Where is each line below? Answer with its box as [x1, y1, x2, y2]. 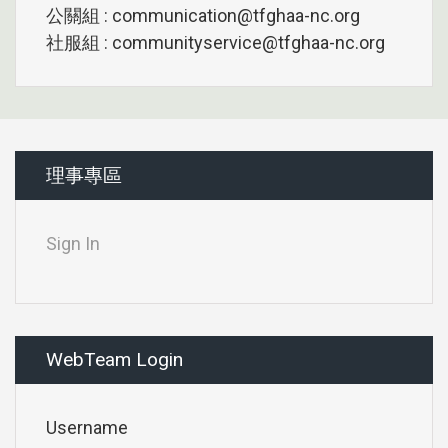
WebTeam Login [46, 348, 183, 372]
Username [46, 417, 128, 439]
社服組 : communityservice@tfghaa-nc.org [46, 31, 385, 53]
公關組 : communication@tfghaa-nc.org [46, 4, 360, 26]
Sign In [46, 232, 100, 254]
